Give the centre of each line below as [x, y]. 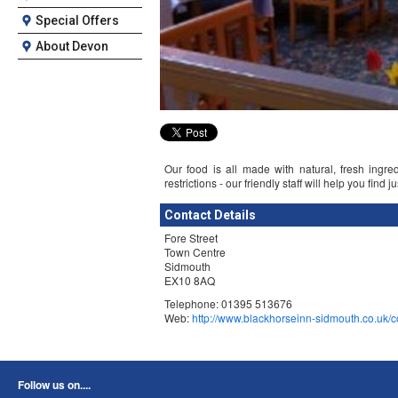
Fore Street [191, 238]
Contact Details [210, 215]
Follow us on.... [54, 385]
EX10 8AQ [190, 280]
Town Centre [195, 252]
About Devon [72, 46]
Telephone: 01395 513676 [228, 303]
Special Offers [77, 20]
